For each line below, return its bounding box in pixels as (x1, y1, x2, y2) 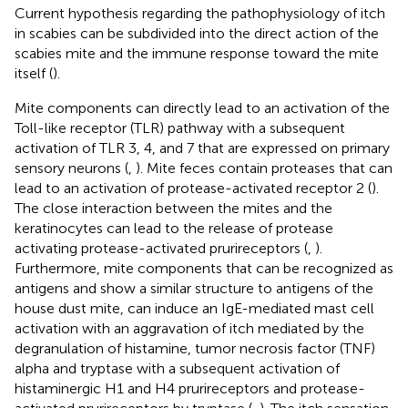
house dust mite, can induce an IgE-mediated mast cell (15, 299, 374, 317)
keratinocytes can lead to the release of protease (15, 219, 333, 237)
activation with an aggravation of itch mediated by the (15, 319, 364, 337)
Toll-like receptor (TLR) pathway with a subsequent (15, 118, 345, 137)
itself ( (15, 64, 53, 82)
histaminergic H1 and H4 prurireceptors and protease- (15, 379, 365, 397)
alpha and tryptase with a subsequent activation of (15, 359, 340, 377)
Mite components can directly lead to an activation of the (15, 98, 390, 117)
